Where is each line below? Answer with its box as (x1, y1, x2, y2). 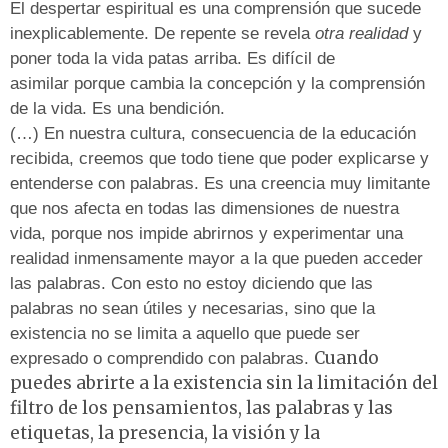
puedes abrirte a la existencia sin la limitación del (10, 372, 438, 395)
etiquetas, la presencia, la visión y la (10, 422, 320, 445)
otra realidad (315, 24, 408, 44)
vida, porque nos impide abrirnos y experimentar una (10, 224, 403, 244)
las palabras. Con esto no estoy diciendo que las (10, 274, 373, 294)
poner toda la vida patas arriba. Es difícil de (10, 49, 335, 69)
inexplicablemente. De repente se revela (10, 24, 315, 44)
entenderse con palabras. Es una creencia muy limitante (10, 174, 430, 194)
